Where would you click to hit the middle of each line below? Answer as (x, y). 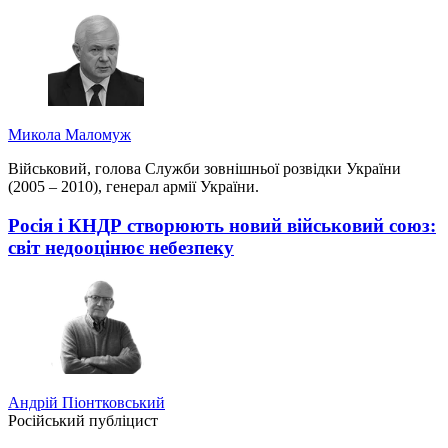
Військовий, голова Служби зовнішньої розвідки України (204, 169)
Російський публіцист (83, 420)
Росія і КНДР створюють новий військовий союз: (222, 225)
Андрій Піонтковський (86, 402)
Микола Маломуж (69, 135)
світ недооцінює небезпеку (121, 247)
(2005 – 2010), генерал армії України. (133, 187)
